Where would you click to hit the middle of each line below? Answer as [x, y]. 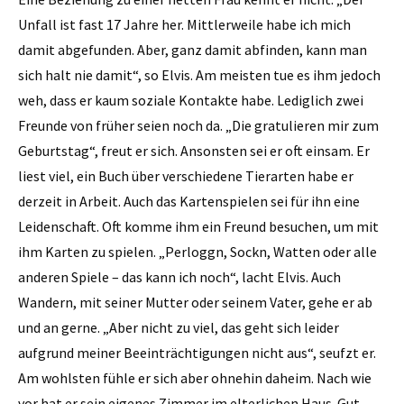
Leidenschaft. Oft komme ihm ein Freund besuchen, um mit [198, 226]
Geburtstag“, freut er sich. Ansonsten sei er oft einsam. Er [194, 150]
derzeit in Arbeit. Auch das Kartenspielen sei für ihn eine [189, 201]
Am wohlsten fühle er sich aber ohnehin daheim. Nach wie [195, 377]
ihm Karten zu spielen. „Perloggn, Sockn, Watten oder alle [197, 251]
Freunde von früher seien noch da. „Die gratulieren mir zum [198, 125]
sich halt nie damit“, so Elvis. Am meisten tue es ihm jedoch [199, 74]
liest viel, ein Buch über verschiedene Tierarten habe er [186, 175]
